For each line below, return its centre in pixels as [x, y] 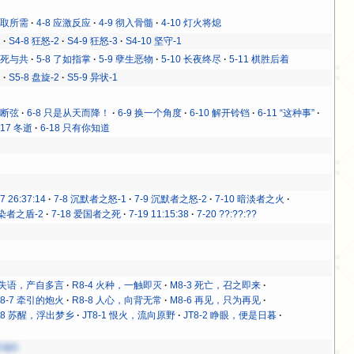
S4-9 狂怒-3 [93, 41]
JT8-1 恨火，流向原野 [129, 315]
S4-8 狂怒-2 [34, 41]
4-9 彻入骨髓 [126, 23]
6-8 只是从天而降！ [69, 113]
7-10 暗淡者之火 [250, 199]
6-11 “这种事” [286, 113]
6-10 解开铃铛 [220, 113]
